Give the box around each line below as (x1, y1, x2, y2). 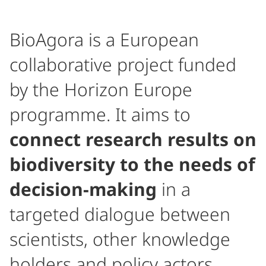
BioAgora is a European (9, 27, 199, 52)
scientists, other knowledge (9, 227, 230, 251)
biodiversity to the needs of (9, 152, 255, 176)
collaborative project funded (9, 52, 236, 77)
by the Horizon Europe (9, 77, 192, 102)
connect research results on (9, 127, 256, 151)
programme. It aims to (9, 102, 191, 126)
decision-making (9, 177, 157, 201)
